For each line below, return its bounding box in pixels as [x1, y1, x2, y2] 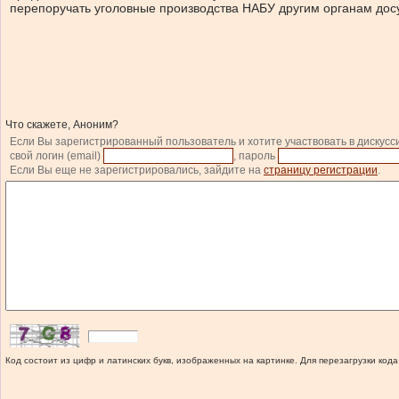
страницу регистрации [264, 164, 378, 176]
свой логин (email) [10, 150, 103, 162]
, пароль [233, 150, 278, 162]
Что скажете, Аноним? [5, 118, 118, 131]
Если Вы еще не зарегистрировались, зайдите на [10, 164, 264, 176]
